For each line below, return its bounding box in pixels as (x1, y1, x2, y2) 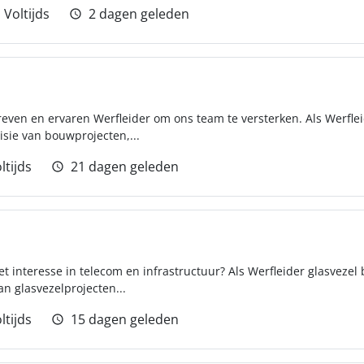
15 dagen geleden (71, 310, 179, 328)
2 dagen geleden (89, 5, 189, 23)
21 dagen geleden (71, 158, 179, 175)
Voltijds (4, 5, 50, 23)
